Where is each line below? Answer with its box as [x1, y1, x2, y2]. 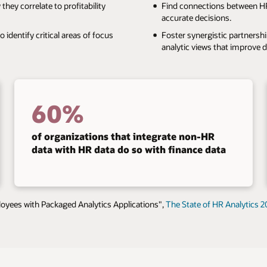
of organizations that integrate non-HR [31, 129, 215, 142]
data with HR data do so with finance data [31, 142, 226, 156]
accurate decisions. [161, 12, 231, 24]
